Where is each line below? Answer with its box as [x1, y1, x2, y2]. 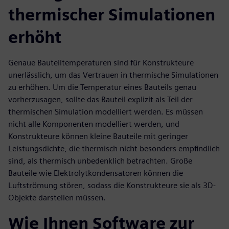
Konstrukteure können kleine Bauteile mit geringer [8, 131, 188, 141]
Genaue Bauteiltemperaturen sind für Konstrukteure [8, 58, 194, 67]
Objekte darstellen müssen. [8, 193, 106, 202]
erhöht [8, 27, 61, 47]
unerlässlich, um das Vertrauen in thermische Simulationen [8, 70, 218, 80]
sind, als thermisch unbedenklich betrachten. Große [8, 156, 192, 166]
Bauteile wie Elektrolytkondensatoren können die [8, 168, 183, 178]
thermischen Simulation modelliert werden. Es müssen [8, 107, 203, 117]
